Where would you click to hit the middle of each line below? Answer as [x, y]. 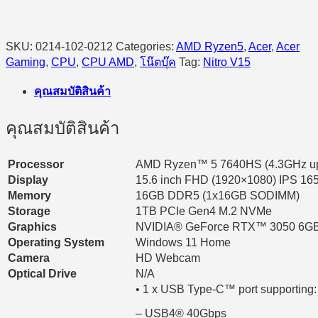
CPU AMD [108, 62]
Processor [36, 164]
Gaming [26, 62]
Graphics [32, 226]
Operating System [56, 242]
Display [28, 180]
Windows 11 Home [183, 242]
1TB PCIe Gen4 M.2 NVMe [204, 211]
